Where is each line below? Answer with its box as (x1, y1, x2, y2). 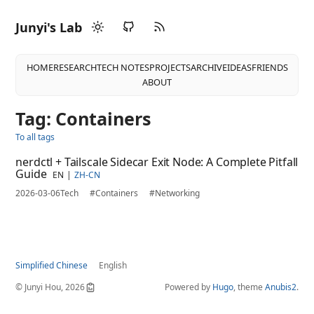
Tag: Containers (15, 107, 151, 130)
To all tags (15, 131, 55, 143)
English (99, 259, 128, 271)
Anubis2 (264, 281, 296, 293)
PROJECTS (149, 61, 191, 74)
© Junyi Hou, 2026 (15, 281, 86, 293)
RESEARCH (53, 61, 97, 74)
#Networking (149, 187, 200, 199)
